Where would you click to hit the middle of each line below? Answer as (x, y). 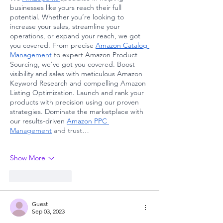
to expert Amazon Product (96, 55)
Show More (28, 158)
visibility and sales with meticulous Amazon (77, 73)
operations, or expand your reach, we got (76, 36)
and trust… (70, 130)
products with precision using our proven (75, 102)
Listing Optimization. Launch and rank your (78, 92)
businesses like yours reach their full (67, 7)
